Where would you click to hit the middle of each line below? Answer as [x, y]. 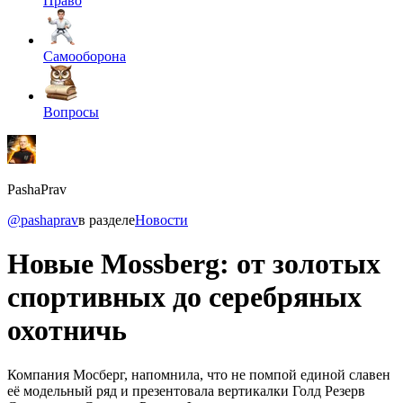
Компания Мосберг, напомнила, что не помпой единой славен [199, 374]
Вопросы [71, 112]
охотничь [67, 331]
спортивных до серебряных [184, 297]
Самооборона [85, 56]
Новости [161, 220]
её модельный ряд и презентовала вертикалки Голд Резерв [186, 390]
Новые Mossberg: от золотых [194, 264]
